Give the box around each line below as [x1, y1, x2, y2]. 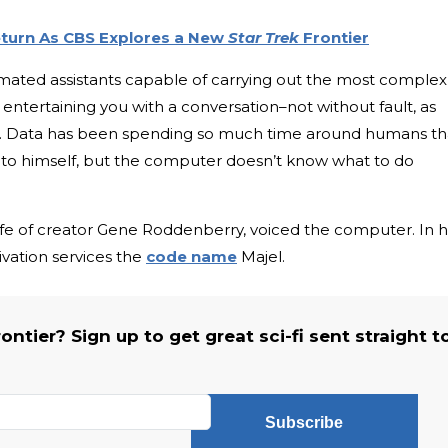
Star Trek [228, 28, 299, 48]
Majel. [237, 247, 285, 267]
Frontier [299, 28, 369, 48]
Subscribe [265, 414, 344, 432]
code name [146, 247, 237, 267]
